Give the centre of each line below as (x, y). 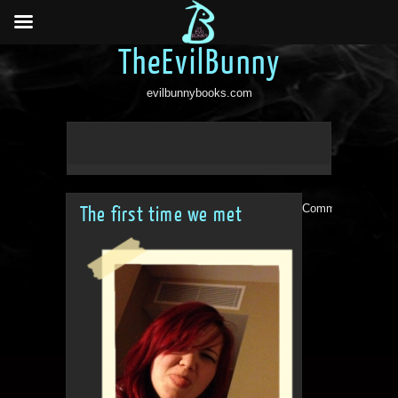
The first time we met (162, 215)
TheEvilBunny (199, 63)
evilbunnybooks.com (199, 93)
